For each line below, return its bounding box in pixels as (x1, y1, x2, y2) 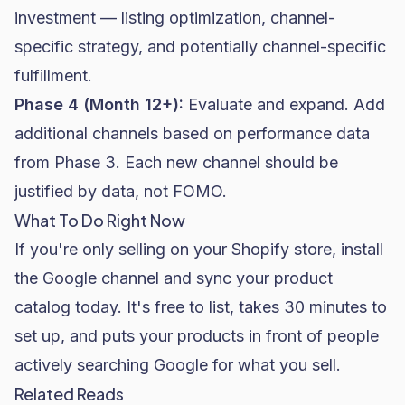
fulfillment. (14, 66, 92, 85)
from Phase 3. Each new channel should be (14, 153, 338, 172)
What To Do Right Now (14, 210, 185, 231)
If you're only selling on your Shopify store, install (14, 240, 383, 259)
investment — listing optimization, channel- (14, 8, 335, 27)
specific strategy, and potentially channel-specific (14, 37, 386, 56)
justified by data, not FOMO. (14, 182, 227, 201)
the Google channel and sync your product (14, 268, 333, 287)
